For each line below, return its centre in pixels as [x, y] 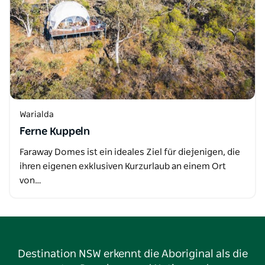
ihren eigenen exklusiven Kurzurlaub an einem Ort [123, 167]
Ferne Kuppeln [55, 132]
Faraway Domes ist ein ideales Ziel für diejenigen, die [130, 152]
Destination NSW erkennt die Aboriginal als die [132, 254]
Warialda [37, 115]
